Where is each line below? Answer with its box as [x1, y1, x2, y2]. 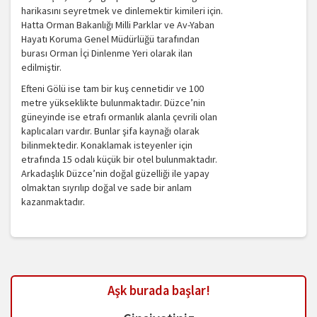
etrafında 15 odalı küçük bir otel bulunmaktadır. [21, 153, 217, 166]
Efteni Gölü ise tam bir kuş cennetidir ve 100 [21, 82, 204, 96]
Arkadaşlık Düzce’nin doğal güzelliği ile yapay [21, 167, 209, 180]
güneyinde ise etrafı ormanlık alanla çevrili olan [21, 110, 217, 124]
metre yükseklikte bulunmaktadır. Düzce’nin [21, 96, 205, 110]
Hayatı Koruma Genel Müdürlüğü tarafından [21, 33, 200, 46]
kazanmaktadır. [21, 195, 85, 209]
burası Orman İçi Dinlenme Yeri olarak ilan [21, 47, 192, 60]
